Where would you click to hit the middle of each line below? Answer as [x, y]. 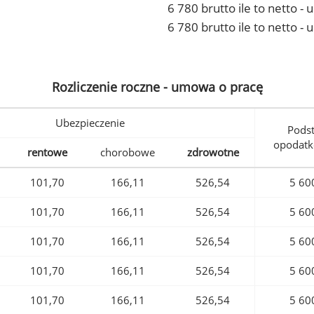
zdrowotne [213, 152]
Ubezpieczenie [90, 123]
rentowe [47, 152]
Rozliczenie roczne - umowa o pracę [157, 87]
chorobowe [128, 152]
